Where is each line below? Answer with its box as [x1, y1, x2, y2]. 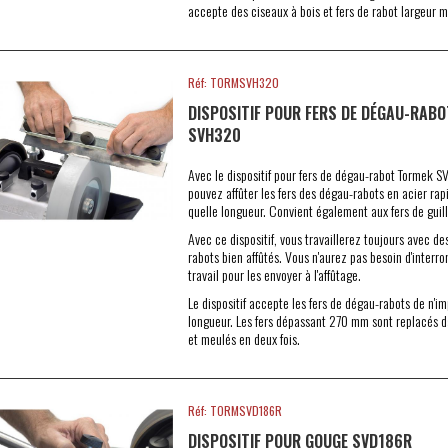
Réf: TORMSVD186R [187, 402, 282, 419]
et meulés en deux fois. [187, 328, 300, 349]
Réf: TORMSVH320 [187, 74, 279, 91]
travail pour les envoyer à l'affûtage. [187, 264, 361, 285]
